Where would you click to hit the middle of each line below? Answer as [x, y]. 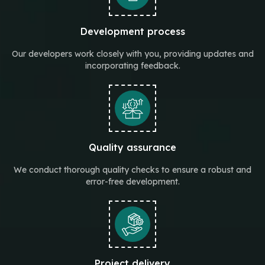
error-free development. [132, 182]
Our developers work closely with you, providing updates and [132, 54]
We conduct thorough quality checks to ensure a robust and [132, 170]
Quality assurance [132, 147]
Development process [132, 31]
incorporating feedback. [132, 66]
